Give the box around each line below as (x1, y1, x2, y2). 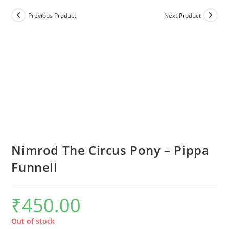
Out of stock (11, 216, 55, 226)
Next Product (164, 11, 201, 20)
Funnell (11, 158, 58, 175)
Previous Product (28, 11, 77, 20)
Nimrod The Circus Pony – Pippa (11, 142, 210, 158)
